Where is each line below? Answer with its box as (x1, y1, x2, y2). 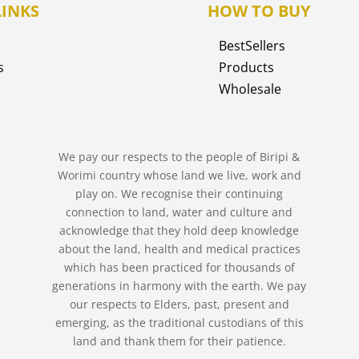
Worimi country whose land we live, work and (57, 167, 301, 183)
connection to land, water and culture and (66, 204, 293, 220)
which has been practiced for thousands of (63, 259, 295, 275)
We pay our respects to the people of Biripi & (58, 148, 301, 164)
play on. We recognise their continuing (75, 185, 284, 201)
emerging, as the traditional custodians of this (54, 314, 304, 330)
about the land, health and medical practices (58, 240, 301, 256)
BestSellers (219, 36, 286, 54)
